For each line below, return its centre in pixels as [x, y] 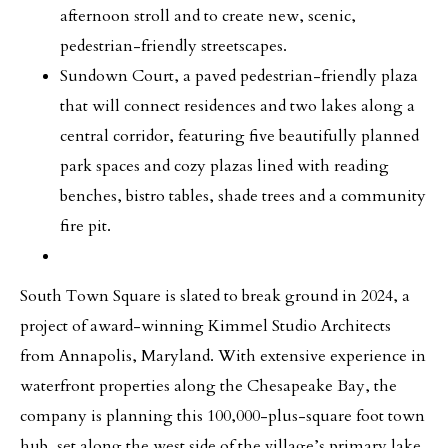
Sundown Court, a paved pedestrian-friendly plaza [239, 76]
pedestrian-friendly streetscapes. [173, 46]
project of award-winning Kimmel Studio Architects [205, 326]
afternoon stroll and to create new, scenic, [208, 16]
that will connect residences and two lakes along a [237, 106]
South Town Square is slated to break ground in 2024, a [215, 296]
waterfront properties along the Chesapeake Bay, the [208, 386]
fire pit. [85, 226]
